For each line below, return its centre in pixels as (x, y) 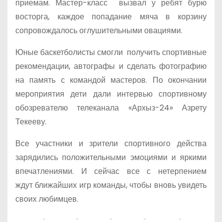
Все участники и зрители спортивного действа (111, 143)
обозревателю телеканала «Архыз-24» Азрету (111, 108)
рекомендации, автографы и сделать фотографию (111, 66)
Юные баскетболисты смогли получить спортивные (111, 52)
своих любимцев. (47, 199)
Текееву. (31, 122)
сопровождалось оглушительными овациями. (99, 30)
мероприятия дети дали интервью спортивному (111, 94)
